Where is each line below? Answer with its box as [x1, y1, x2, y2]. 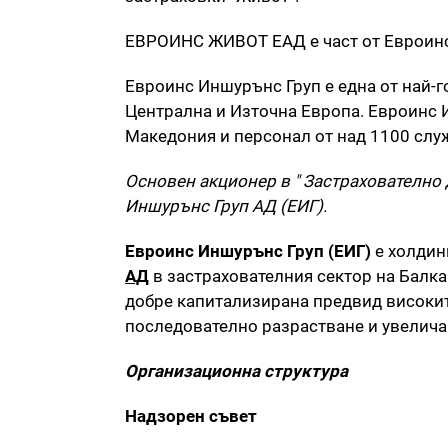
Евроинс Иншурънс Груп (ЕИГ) [125, 241, 375, 262]
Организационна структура [125, 361, 348, 382]
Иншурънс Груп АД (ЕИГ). [125, 196, 327, 217]
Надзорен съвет [125, 406, 257, 427]
